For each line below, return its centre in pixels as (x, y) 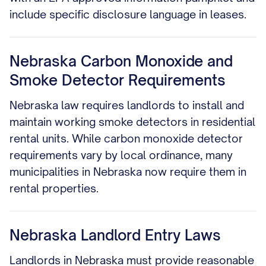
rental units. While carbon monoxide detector (126, 138)
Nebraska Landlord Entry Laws (115, 235)
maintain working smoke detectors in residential (132, 122)
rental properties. (54, 188)
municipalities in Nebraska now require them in (128, 172)
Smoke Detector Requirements (118, 80)
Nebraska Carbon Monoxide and (121, 61)
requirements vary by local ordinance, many (121, 155)
